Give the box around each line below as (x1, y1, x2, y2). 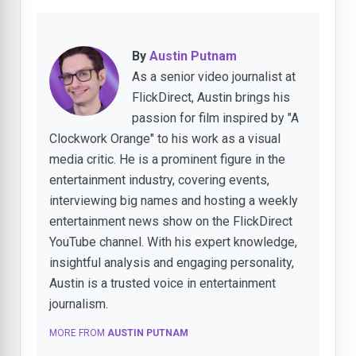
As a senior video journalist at (132, 68, 296, 84)
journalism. (49, 296, 108, 311)
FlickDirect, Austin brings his (132, 89, 290, 105)
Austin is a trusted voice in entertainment (49, 275, 276, 291)
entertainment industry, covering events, (49, 172, 269, 188)
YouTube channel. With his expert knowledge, (49, 234, 297, 250)
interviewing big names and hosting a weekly (49, 192, 298, 208)
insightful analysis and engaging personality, (49, 254, 294, 270)
